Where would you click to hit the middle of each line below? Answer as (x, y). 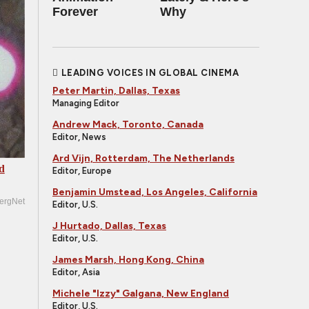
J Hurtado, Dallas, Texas (109, 226)
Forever (75, 12)
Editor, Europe (82, 171)
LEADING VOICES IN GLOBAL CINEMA (150, 73)
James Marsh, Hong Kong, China (128, 260)
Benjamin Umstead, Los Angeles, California (155, 192)
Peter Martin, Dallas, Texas (116, 91)
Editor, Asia (76, 272)
